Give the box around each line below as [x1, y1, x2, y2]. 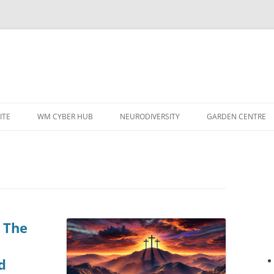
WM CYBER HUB [37, 111, 93, 122]
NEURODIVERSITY [120, 111, 180, 122]
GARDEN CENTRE [207, 111, 266, 122]
